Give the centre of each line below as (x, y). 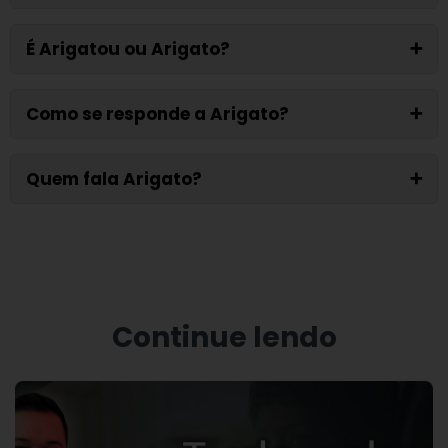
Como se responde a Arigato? (157, 114)
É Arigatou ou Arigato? (128, 49)
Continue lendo (224, 338)
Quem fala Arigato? (114, 179)
